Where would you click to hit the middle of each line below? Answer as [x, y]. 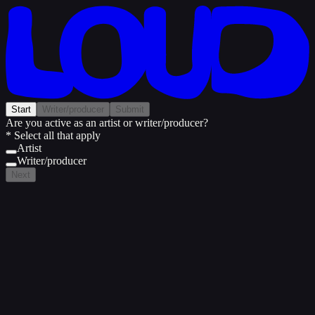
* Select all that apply [53, 136]
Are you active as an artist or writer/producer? [107, 123]
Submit [130, 110]
